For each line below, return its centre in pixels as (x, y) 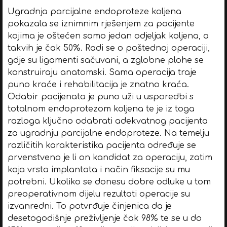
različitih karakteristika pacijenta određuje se (102, 145)
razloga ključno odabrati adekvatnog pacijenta (107, 121)
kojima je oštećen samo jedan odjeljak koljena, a (108, 36)
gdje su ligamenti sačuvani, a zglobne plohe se (105, 60)
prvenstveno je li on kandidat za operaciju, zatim (110, 157)
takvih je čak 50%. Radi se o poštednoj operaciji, (108, 48)
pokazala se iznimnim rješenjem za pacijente (101, 24)
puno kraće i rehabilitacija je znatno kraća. (98, 84)
